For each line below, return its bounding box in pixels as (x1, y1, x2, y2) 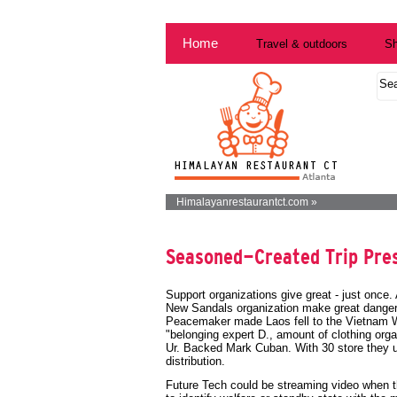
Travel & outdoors (255, 36, 347, 51)
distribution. (166, 354, 225, 368)
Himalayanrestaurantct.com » (175, 196, 317, 207)
